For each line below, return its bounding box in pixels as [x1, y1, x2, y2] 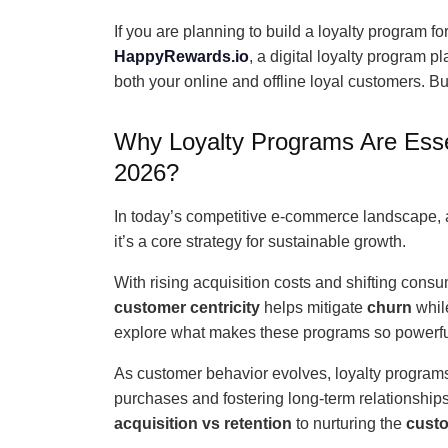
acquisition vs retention [114, 415, 292, 432]
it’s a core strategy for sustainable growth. [114, 233, 406, 250]
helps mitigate [260, 299, 367, 316]
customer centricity [114, 299, 260, 316]
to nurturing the [292, 415, 406, 432]
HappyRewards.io [114, 48, 249, 65]
